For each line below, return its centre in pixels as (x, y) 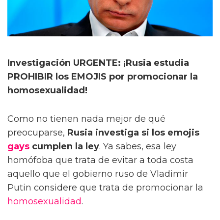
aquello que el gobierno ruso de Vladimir (98, 174)
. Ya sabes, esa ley (138, 146)
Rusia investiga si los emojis (133, 132)
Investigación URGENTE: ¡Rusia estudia (98, 63)
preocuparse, (37, 132)
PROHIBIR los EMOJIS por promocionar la (103, 76)
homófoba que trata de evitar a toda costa (100, 160)
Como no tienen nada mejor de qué (86, 119)
